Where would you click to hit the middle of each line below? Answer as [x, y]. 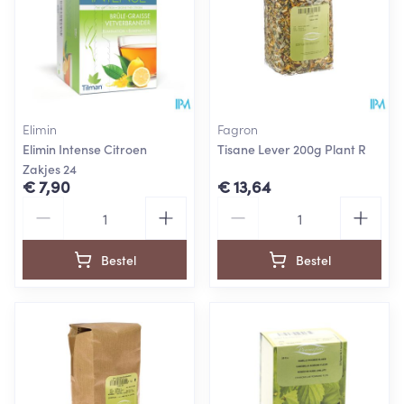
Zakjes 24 [50, 169]
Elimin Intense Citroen [85, 149]
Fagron [238, 129]
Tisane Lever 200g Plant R [292, 149]
